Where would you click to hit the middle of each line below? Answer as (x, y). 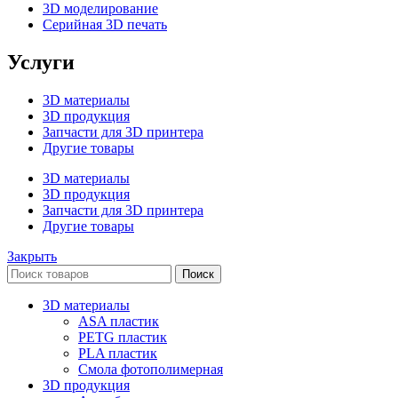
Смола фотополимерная (151, 369)
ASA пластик (119, 321)
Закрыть (32, 256)
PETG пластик (123, 337)
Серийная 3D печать (105, 24)
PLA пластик (118, 353)
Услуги (41, 62)
